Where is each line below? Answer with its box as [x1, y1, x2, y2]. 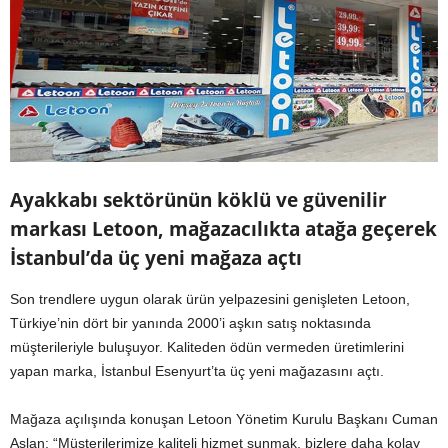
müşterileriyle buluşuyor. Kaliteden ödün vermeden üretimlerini [10, 339, 404, 356]
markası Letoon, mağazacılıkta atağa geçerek [10, 216, 437, 243]
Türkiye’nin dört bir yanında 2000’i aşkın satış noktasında [10, 315, 371, 332]
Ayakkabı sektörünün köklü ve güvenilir [10, 187, 387, 214]
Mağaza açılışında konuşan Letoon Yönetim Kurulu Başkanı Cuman [10, 411, 438, 428]
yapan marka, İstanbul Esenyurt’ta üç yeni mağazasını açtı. [10, 363, 384, 380]
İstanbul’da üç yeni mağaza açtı [10, 245, 302, 272]
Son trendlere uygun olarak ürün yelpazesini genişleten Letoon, [10, 291, 410, 308]
